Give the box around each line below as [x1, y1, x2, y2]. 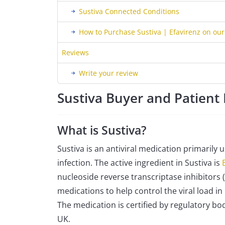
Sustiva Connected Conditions [79, 7, 179, 16]
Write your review [79, 68, 138, 78]
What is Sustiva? [57, 123, 146, 138]
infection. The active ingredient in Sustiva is [57, 157, 222, 168]
